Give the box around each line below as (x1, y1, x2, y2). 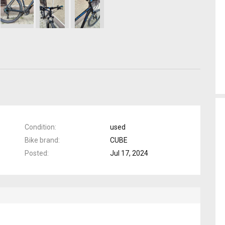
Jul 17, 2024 (110, 149, 148, 157)
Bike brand (25, 136, 58, 144)
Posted (25, 149, 47, 157)
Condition (25, 123, 55, 131)
